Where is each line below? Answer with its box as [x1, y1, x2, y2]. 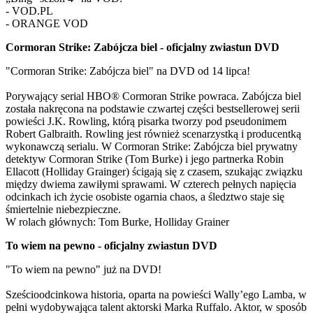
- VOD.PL [6, 5, 53, 17]
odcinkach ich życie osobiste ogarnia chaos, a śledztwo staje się [6, 191, 284, 203]
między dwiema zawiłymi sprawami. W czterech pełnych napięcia [6, 178, 296, 190]
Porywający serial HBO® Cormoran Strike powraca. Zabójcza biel [6, 90, 301, 102]
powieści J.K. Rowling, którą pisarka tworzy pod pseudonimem [6, 115, 286, 127]
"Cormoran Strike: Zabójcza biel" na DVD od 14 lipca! [6, 65, 250, 77]
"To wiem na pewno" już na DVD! [6, 263, 161, 275]
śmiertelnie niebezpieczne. [6, 203, 121, 215]
